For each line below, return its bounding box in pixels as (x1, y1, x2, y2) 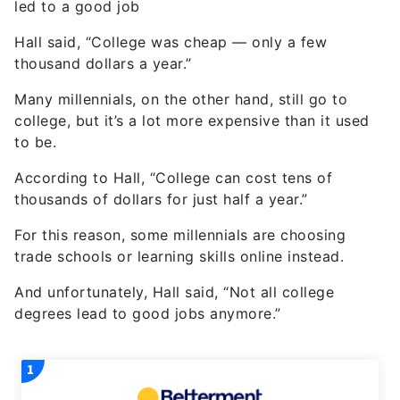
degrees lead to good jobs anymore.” (14, 304, 281, 323)
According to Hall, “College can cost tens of (14, 169, 332, 187)
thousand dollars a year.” (14, 54, 192, 73)
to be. (14, 133, 56, 152)
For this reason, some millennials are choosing (14, 226, 346, 245)
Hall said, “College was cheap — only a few (14, 33, 327, 52)
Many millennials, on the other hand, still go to (14, 90, 347, 109)
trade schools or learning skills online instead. (14, 247, 344, 266)
